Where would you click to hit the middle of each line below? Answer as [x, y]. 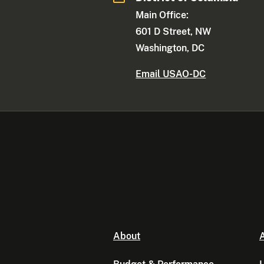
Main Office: [162, 15]
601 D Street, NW [174, 32]
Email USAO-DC [171, 74]
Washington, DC [170, 48]
